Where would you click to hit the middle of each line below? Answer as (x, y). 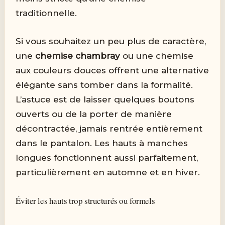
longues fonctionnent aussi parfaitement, (107, 157)
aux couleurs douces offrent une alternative (113, 70)
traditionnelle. (46, 13)
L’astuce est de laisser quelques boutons (105, 99)
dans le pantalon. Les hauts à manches (102, 143)
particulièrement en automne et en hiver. (108, 172)
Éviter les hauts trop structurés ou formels (85, 201)
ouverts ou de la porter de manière (94, 114)
